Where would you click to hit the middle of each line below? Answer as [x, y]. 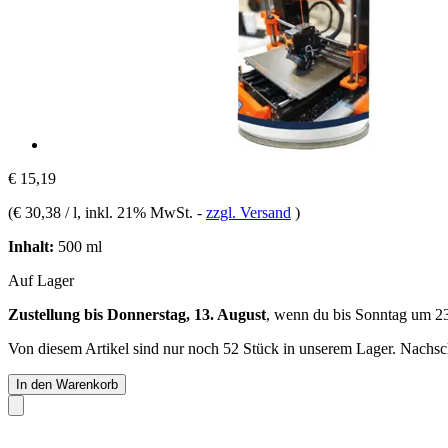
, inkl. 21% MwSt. [137, 212]
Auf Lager [41, 280]
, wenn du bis [310, 314]
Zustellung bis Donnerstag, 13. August [137, 314]
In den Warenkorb [67, 384]
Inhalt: [31, 246]
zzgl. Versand [248, 212]
